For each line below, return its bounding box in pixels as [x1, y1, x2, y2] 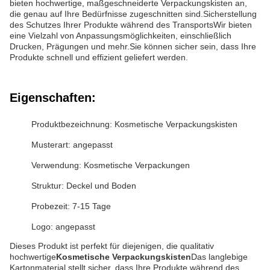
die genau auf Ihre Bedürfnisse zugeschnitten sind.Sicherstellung [10, 9, 257, 19]
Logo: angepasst [31, 222, 95, 231]
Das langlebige [191, 252, 248, 262]
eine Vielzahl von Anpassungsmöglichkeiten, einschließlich [10, 31, 231, 40]
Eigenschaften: [10, 91, 96, 104]
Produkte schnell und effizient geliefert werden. [10, 52, 188, 62]
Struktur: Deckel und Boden [31, 181, 136, 190]
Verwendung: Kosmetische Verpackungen [31, 160, 190, 170]
